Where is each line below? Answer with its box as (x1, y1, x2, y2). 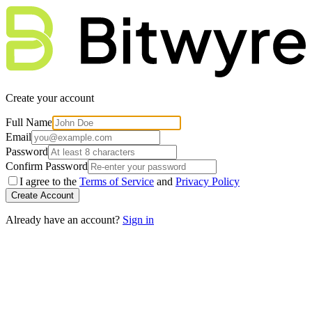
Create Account (11, 190, 74, 201)
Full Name (6, 116, 52, 129)
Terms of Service (79, 175, 154, 188)
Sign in (123, 214, 154, 226)
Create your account (6, 92, 94, 104)
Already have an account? (6, 214, 120, 226)
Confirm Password (6, 160, 88, 173)
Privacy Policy (175, 175, 240, 188)
